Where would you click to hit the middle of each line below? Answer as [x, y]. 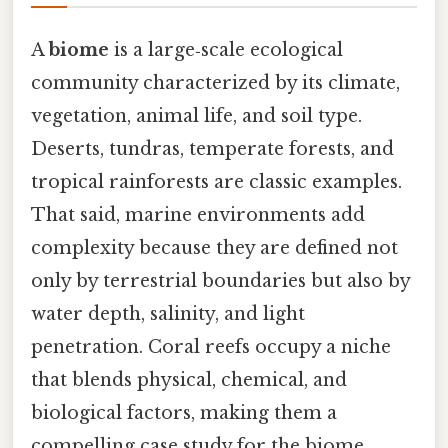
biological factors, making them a [184, 412]
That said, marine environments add [198, 214]
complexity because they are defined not [214, 247]
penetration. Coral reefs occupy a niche [211, 346]
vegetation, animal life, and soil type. [196, 115]
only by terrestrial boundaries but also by [220, 280]
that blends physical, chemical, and [189, 379]
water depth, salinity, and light [168, 313]
